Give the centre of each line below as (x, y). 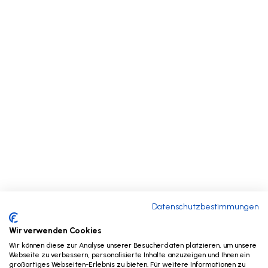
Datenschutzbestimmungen (205, 206)
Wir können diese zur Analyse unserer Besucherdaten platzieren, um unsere (133, 245)
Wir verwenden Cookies (55, 230)
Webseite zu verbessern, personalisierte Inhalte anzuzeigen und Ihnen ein (129, 255)
